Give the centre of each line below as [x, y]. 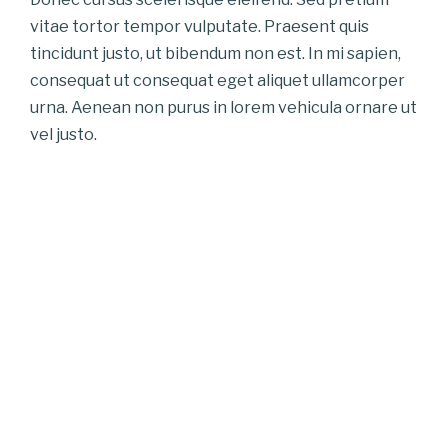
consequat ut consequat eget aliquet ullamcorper [217, 80]
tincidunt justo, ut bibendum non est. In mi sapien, [215, 53]
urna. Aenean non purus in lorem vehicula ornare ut [223, 107]
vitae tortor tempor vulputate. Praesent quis [199, 26]
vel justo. [63, 134]
